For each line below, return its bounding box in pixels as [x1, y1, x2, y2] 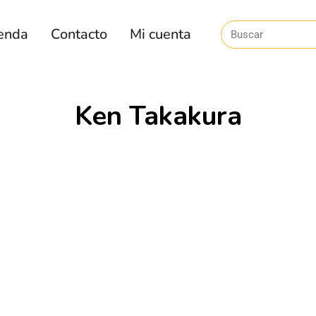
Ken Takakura [74, 98, 242, 134]
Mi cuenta [130, 25, 192, 44]
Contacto [51, 25, 108, 44]
